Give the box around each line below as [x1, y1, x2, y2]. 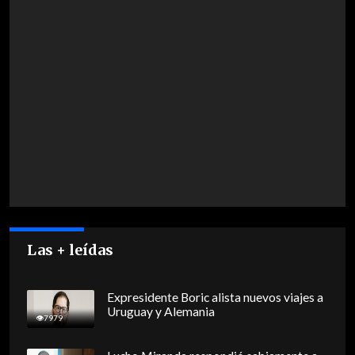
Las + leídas [27, 241, 114, 260]
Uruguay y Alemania [106, 304, 215, 319]
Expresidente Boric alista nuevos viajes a [106, 290, 323, 305]
